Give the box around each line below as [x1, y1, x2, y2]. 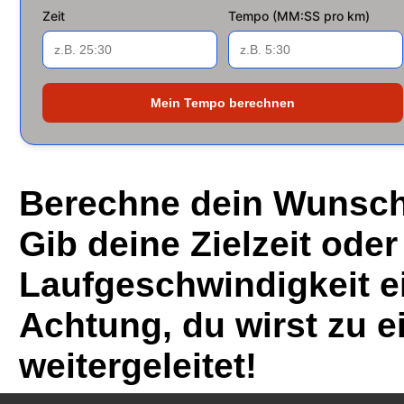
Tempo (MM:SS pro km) [228, 8, 370, 23]
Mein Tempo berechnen [151, 96, 295, 110]
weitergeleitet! [19, 346, 257, 385]
